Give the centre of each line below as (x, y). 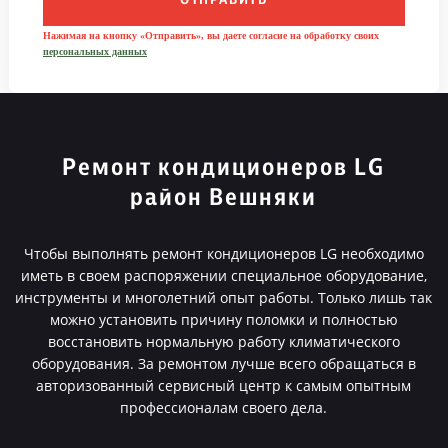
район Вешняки (224, 198)
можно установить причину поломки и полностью (223, 319)
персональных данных (94, 51)
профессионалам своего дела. (224, 407)
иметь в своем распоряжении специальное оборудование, (223, 275)
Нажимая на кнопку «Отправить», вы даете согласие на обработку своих (210, 35)
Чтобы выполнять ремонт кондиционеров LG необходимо (223, 253)
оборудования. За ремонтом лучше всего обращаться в (223, 363)
